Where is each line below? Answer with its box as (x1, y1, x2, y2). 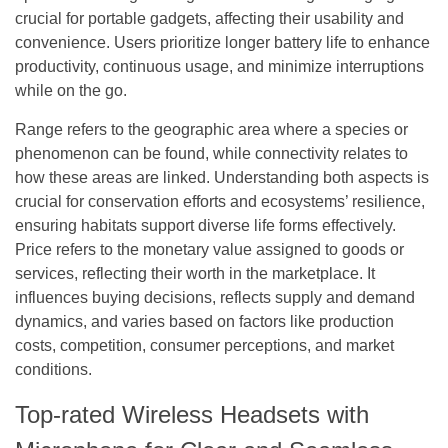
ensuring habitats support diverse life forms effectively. (15, 216, 396, 234)
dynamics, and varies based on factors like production (15, 312, 394, 330)
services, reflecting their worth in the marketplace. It (15, 264, 375, 282)
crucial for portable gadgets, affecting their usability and (15, 9, 404, 27)
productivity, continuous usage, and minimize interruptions (15, 57, 424, 75)
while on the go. (15, 81, 127, 99)
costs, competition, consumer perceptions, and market (15, 336, 394, 354)
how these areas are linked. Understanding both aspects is (15, 168, 429, 186)
